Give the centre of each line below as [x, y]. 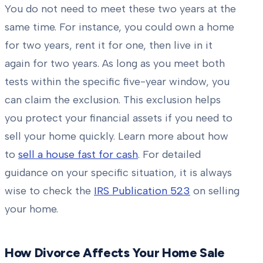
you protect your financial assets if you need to [119, 118]
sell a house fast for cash [78, 154]
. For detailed [169, 154]
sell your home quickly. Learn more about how [117, 136]
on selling [215, 190]
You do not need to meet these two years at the [120, 9]
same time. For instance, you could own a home [119, 27]
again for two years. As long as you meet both [115, 63]
